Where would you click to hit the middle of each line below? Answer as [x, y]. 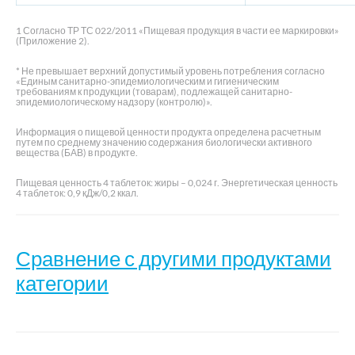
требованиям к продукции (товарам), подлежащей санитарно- [154, 91]
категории [62, 282]
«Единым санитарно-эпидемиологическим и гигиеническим [147, 81]
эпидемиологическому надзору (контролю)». [114, 101]
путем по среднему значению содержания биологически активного [164, 142]
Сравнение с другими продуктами [174, 258]
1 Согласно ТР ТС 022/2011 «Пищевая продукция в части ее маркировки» [177, 30]
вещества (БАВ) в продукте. [77, 152]
